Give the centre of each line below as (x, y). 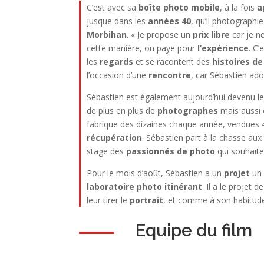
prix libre (212, 34)
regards (117, 61)
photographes (188, 110)
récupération (115, 137)
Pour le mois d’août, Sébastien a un (156, 173)
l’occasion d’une (118, 75)
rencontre (170, 75)
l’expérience (223, 48)
